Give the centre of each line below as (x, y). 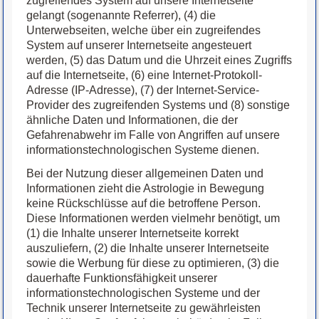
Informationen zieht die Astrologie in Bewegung (146, 189)
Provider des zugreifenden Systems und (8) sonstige (158, 105)
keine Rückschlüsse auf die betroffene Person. (144, 204)
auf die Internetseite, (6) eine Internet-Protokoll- (145, 75)
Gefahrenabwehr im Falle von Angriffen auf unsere (153, 135)
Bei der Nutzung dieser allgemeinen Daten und (145, 174)
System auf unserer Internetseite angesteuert (139, 46)
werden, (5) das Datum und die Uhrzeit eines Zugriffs (159, 61)
